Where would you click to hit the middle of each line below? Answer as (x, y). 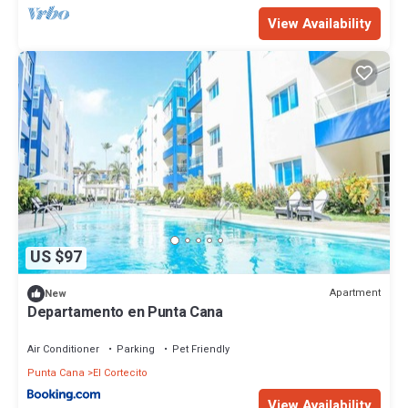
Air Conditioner (63, 349)
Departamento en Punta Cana (125, 312)
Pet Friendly (201, 349)
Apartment (355, 293)
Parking (136, 349)
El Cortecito (120, 372)
